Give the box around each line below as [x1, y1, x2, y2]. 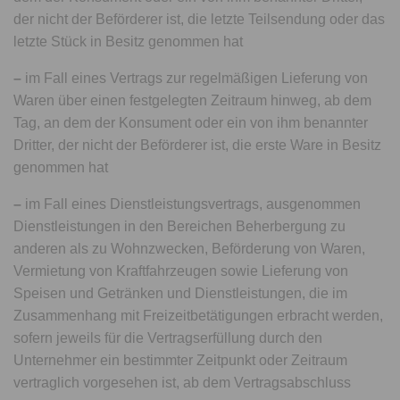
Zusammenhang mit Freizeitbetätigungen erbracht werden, [13, 308, 384, 323]
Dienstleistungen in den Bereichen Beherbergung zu [13, 219, 346, 234]
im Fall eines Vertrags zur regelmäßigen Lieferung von [21, 71, 369, 86]
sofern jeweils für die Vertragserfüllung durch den [13, 330, 323, 346]
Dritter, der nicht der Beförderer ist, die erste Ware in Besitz [13, 137, 382, 153]
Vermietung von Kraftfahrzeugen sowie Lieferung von [13, 263, 349, 279]
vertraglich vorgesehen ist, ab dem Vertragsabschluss [13, 375, 352, 390]
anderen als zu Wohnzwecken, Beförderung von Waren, [13, 241, 366, 256]
